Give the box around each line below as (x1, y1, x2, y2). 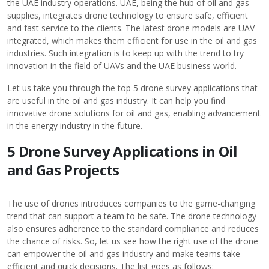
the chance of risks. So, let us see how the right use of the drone (7, 235, 258, 247)
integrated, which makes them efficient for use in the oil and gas (7, 35, 257, 46)
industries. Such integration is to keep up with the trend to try (7, 47, 244, 59)
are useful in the (7, 95, 72, 106)
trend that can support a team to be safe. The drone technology (7, 210, 256, 222)
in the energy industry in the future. (7, 120, 142, 131)
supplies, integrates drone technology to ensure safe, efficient (7, 10, 248, 21)
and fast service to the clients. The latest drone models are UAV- (7, 22, 258, 34)
